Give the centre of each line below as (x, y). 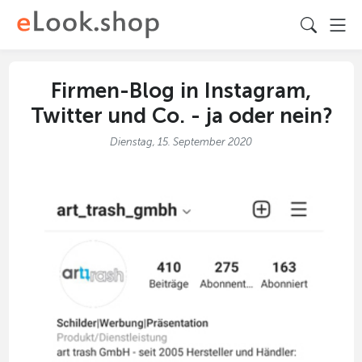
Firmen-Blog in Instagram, (181, 91)
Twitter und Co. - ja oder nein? (181, 116)
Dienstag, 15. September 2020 (181, 142)
